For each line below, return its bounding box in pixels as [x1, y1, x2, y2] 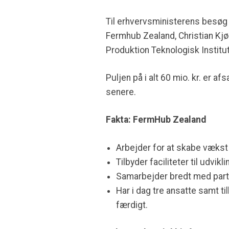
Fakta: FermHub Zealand [106, 114, 206, 125]
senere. [106, 86, 136, 97]
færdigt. [116, 199, 148, 210]
